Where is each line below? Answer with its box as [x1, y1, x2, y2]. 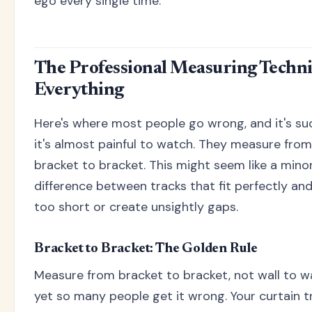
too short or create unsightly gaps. [34, 198, 238, 215]
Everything [34, 81, 124, 100]
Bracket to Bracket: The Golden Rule [34, 241, 258, 256]
